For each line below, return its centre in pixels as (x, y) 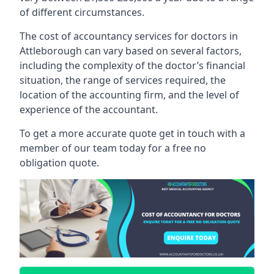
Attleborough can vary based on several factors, (131, 50)
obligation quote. (59, 162)
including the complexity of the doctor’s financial (132, 65)
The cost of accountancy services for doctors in (129, 36)
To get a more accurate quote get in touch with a (132, 133)
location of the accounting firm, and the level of (129, 94)
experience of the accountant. (89, 109)
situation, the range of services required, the (123, 80)
